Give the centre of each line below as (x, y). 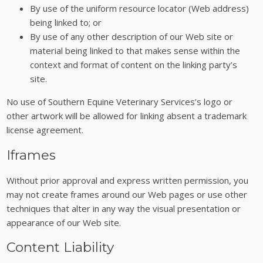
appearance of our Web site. (64, 222)
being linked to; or (66, 23)
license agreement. (45, 130)
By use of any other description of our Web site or (132, 37)
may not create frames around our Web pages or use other (127, 194)
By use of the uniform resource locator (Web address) (140, 9)
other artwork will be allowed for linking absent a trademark (127, 116)
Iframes (31, 155)
